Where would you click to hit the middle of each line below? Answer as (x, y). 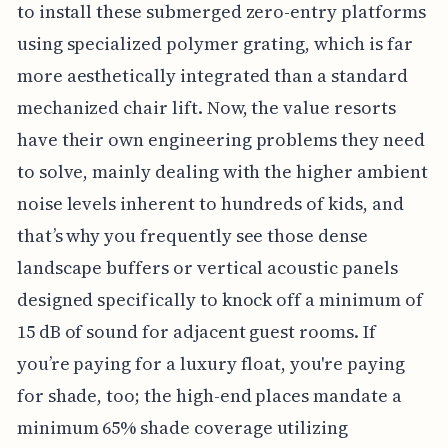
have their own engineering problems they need (220, 140)
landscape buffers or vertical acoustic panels (207, 268)
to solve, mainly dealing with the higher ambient (222, 172)
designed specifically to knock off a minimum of (219, 300)
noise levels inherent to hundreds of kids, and (210, 204)
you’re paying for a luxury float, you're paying (210, 364)
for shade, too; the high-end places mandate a (209, 396)
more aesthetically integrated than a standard (212, 76)
